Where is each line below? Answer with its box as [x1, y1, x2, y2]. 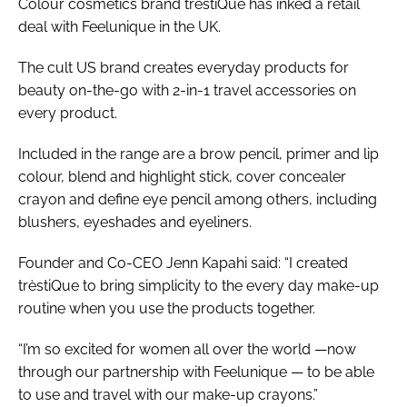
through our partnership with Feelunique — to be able [18, 362, 374, 381]
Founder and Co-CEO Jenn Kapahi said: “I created [18, 253, 348, 272]
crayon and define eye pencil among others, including [18, 190, 377, 208]
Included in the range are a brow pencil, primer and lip [18, 144, 379, 163]
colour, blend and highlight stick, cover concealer [18, 167, 346, 185]
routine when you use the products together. [18, 299, 315, 317]
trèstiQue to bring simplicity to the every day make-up [18, 276, 379, 294]
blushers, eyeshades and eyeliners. [18, 213, 252, 231]
